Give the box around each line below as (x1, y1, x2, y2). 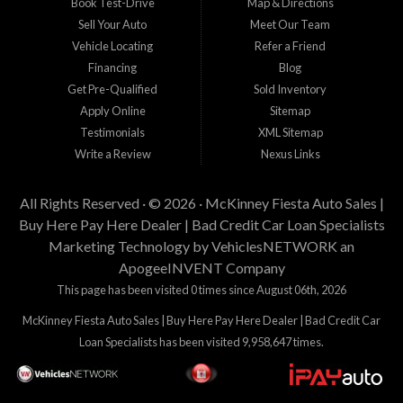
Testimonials (80, 124, 146, 139)
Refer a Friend (255, 38, 327, 53)
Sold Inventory (254, 81, 327, 96)
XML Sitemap (257, 124, 323, 139)
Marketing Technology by (49, 237, 211, 255)
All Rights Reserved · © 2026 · (19, 193, 205, 211)
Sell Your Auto (78, 16, 148, 31)
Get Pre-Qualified (67, 81, 158, 96)
